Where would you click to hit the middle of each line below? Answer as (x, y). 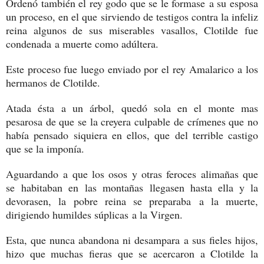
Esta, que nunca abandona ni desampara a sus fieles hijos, (132, 240)
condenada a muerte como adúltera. (82, 43)
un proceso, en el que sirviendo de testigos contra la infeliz (132, 16)
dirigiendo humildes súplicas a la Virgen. (94, 214)
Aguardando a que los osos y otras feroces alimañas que (132, 174)
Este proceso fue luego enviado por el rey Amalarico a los (132, 69)
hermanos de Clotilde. (53, 82)
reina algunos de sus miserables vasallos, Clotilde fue (132, 30)
